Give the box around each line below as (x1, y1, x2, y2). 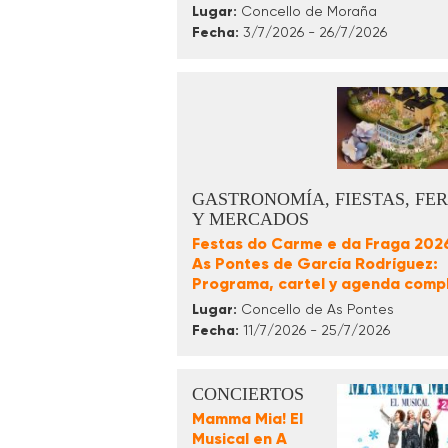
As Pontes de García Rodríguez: (192, 253, 438, 273)
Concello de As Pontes (237, 300, 394, 317)
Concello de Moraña (237, 2, 377, 19)
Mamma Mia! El (192, 408, 303, 428)
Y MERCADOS (192, 208, 309, 229)
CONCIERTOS (192, 383, 304, 404)
